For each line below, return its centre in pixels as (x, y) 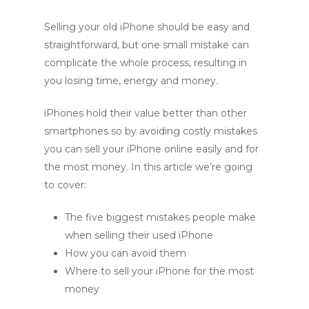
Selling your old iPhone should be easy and (147, 27)
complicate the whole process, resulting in (146, 62)
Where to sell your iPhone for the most (159, 271)
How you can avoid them (127, 253)
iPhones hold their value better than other (146, 113)
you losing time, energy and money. (131, 80)
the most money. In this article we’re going (148, 167)
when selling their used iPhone (140, 235)
